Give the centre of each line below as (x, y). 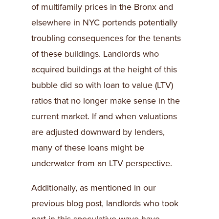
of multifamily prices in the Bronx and (102, 7)
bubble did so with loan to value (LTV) (102, 85)
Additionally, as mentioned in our (94, 188)
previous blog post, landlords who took (105, 204)
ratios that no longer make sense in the (106, 101)
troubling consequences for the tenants (106, 38)
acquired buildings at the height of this (104, 70)
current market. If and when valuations (104, 117)
